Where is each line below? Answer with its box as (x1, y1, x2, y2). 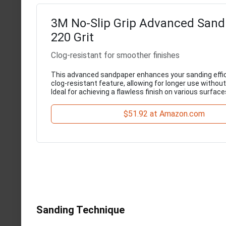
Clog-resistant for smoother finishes (51, 50, 180, 61)
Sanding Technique (36, 204, 125, 216)
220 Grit (51, 30, 94, 45)
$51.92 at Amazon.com (123, 109, 205, 119)
